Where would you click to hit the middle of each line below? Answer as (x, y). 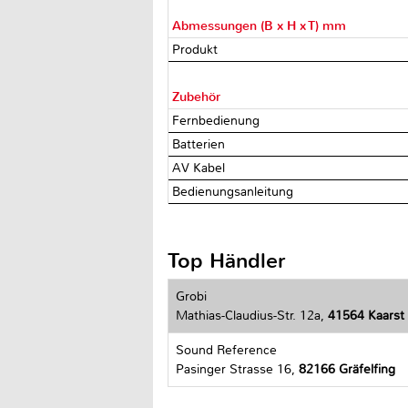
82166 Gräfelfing (347, 369)
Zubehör (197, 97)
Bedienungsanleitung (235, 191)
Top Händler (227, 260)
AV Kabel (201, 168)
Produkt (197, 49)
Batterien (201, 144)
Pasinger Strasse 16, (237, 369)
